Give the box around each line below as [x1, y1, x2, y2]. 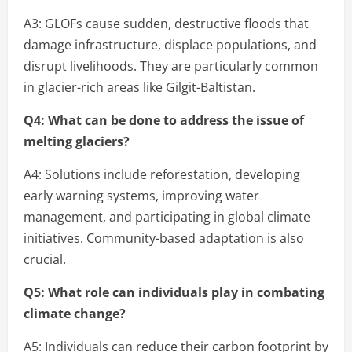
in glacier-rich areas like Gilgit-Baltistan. [24, 78, 255, 96]
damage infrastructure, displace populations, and [24, 35, 317, 53]
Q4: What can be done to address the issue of [24, 111, 304, 129]
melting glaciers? [24, 132, 130, 150]
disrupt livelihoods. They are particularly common [24, 57, 318, 75]
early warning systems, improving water [24, 186, 259, 204]
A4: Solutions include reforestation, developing [24, 165, 300, 183]
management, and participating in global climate [24, 207, 310, 225]
